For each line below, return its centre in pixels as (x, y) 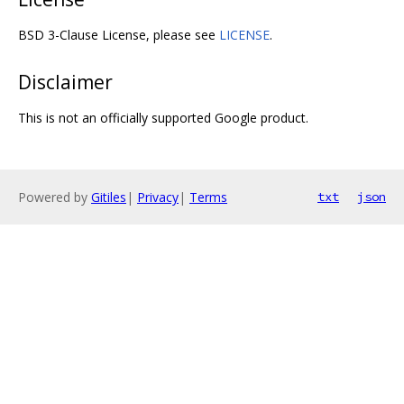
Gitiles (109, 197)
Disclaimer (65, 82)
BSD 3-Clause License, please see (119, 34)
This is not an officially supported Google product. (163, 117)
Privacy (158, 197)
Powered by (55, 197)
